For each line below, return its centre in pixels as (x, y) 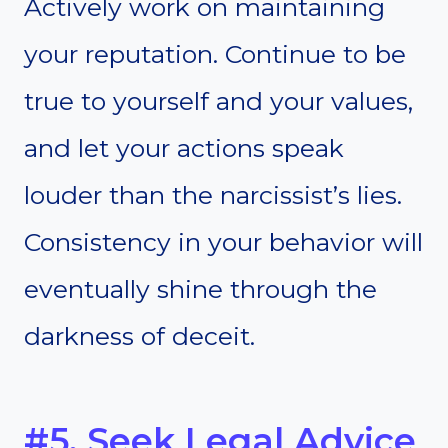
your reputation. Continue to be (215, 54)
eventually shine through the (200, 289)
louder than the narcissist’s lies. (213, 195)
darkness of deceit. (139, 336)
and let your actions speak (184, 148)
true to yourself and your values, (218, 101)
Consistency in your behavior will (223, 242)
